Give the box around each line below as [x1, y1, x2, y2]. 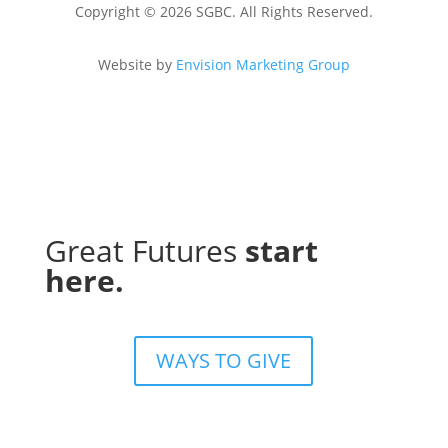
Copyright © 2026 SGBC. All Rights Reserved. [74, 2, 373, 22]
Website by [97, 55, 176, 75]
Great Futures [44, 230, 245, 272]
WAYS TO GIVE [156, 347, 292, 375]
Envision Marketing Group [175, 55, 350, 75]
